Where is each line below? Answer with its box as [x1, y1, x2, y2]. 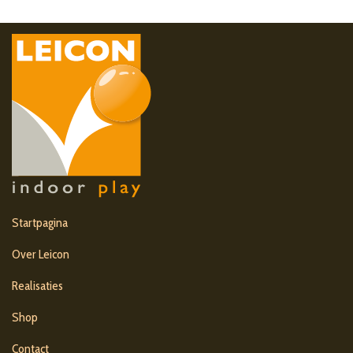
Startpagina [12, 214, 68, 230]
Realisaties [12, 277, 63, 293]
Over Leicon [12, 246, 69, 262]
